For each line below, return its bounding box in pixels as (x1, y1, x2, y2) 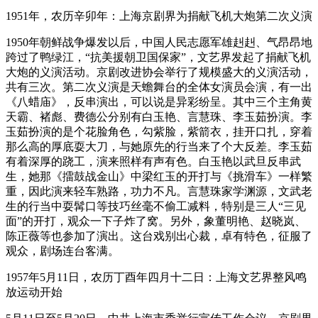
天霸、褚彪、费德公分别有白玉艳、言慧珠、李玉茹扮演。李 (6, 111, 312, 124)
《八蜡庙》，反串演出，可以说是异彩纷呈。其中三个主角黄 (6, 96, 312, 109)
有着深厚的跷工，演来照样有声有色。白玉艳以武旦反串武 (6, 155, 301, 168)
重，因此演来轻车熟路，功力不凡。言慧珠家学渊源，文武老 (6, 185, 312, 198)
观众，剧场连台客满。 (6, 245, 119, 258)
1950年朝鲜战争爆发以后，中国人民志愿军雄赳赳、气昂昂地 (6, 36, 312, 49)
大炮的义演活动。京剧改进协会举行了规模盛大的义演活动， (6, 66, 312, 79)
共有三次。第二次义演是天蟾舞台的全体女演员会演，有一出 (6, 81, 312, 94)
